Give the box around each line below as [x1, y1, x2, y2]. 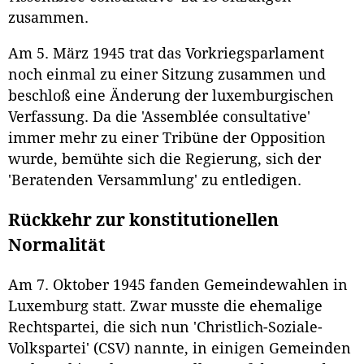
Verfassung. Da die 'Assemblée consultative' [8, 108, 310, 125]
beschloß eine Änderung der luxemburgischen [8, 87, 334, 104]
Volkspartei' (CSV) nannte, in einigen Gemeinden [8, 340, 351, 357]
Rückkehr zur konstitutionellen [8, 210, 279, 230]
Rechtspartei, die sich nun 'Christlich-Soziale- [8, 319, 323, 336]
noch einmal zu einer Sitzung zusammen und [8, 66, 326, 83]
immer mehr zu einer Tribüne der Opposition [8, 129, 326, 146]
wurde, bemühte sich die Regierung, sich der [8, 150, 321, 167]
